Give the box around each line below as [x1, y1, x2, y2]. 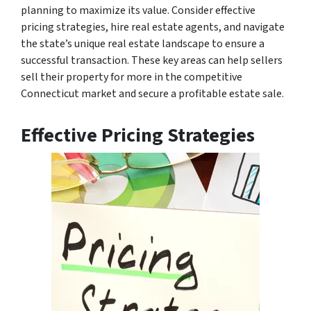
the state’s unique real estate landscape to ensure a [21, 35, 264, 51]
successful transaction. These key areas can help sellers [21, 52, 283, 68]
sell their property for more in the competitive [21, 69, 242, 85]
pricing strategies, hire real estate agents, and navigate [21, 19, 285, 35]
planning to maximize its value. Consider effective [21, 2, 255, 18]
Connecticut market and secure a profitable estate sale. [21, 85, 284, 101]
